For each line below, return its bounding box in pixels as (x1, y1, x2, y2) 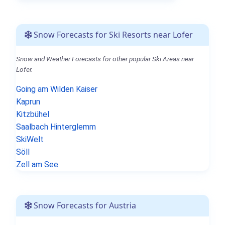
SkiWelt (16, 134, 44, 144)
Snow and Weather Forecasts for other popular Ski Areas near (16, 54, 194, 63)
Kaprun (16, 96, 40, 106)
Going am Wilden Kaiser (16, 84, 97, 94)
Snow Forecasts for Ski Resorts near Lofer (32, 29, 193, 40)
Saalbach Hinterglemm (16, 122, 96, 132)
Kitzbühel (16, 109, 49, 119)
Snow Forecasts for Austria (32, 199, 136, 211)
